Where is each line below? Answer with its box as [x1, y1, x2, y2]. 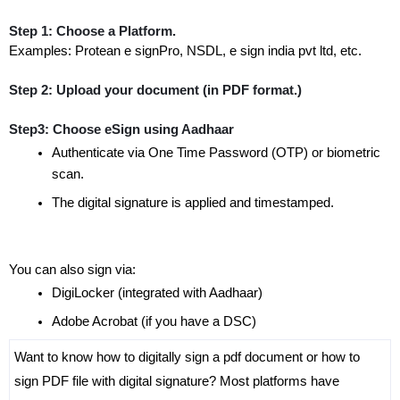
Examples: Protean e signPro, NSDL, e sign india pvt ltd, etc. [9, 43, 362, 58]
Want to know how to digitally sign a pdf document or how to [14, 349, 360, 364]
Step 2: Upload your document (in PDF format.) [9, 82, 302, 97]
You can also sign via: [9, 262, 136, 277]
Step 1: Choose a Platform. [9, 23, 176, 38]
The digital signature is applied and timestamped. [52, 195, 334, 210]
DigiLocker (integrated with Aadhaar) [52, 285, 262, 300]
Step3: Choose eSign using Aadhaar [9, 121, 234, 137]
